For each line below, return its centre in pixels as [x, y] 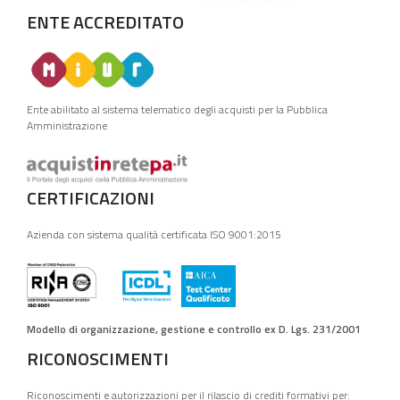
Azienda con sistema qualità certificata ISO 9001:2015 [154, 234]
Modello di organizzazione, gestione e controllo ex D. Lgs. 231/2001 [194, 329]
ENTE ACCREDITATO [105, 21]
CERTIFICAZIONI [91, 197]
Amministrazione [67, 125]
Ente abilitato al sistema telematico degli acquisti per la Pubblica [177, 109]
